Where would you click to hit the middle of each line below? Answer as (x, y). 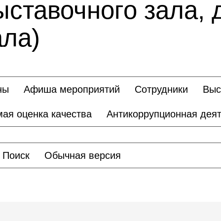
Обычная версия (83, 155)
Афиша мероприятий (72, 89)
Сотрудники (161, 89)
